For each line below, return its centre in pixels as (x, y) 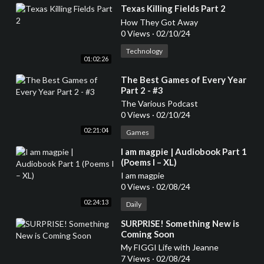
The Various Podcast (159, 104)
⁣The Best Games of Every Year (183, 80)
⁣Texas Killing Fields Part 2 (173, 8)
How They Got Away (159, 22)
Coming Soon (147, 234)
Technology (144, 51)
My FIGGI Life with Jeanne (169, 247)
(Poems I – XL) (148, 162)
